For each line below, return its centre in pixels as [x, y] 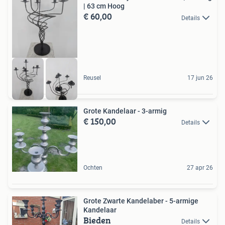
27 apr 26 [200, 167]
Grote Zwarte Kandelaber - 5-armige [141, 201]
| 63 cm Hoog [104, 6]
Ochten [93, 167]
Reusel [92, 78]
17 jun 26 [200, 78]
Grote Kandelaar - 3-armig [125, 111]
